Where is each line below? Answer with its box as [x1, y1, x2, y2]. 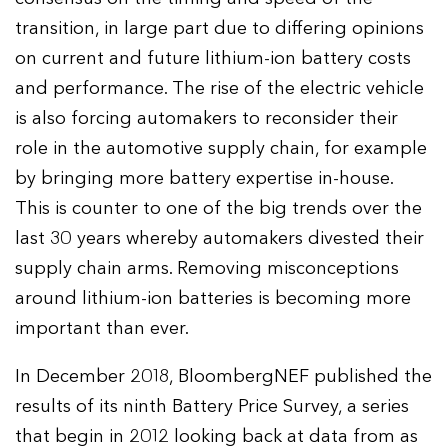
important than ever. [15, 317, 190, 340]
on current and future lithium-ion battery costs [15, 47, 412, 70]
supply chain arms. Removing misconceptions [15, 257, 400, 280]
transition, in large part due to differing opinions [15, 17, 425, 40]
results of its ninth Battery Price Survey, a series [15, 395, 410, 418]
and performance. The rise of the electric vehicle [15, 77, 425, 100]
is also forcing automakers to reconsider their [15, 107, 399, 130]
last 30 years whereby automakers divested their [15, 227, 425, 250]
